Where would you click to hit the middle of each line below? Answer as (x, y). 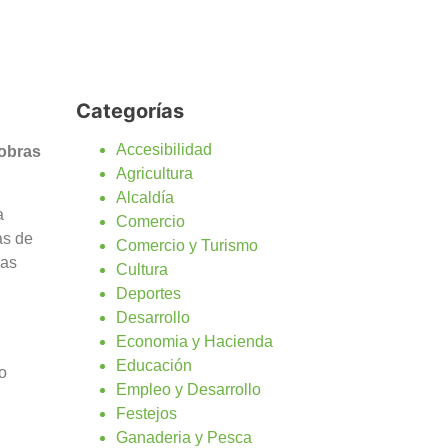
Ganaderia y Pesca (184, 437)
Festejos (146, 413)
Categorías (130, 110)
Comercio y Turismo (187, 245)
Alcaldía (145, 197)
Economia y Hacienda (194, 341)
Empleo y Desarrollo (188, 389)
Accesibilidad (164, 149)
